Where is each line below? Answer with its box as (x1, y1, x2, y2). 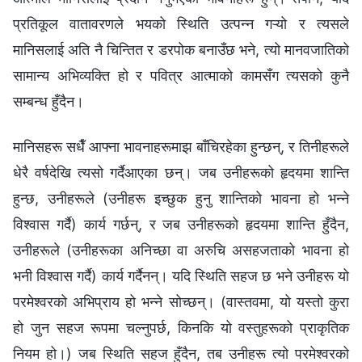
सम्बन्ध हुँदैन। (13, 92, 84, 110)
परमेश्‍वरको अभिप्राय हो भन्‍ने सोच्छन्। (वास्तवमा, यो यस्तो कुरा (13, 293, 349, 310)
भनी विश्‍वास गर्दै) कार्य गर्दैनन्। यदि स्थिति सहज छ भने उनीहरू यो (13, 267, 349, 284)
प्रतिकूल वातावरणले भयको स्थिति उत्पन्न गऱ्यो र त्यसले (13, 15, 349, 32)
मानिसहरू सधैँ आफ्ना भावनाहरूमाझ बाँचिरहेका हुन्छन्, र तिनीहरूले (13, 137, 349, 155)
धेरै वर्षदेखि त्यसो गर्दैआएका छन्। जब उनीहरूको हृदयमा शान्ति (13, 163, 349, 181)
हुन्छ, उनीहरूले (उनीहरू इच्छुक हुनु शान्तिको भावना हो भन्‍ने (13, 189, 349, 207)
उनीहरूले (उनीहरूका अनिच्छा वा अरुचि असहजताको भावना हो (13, 241, 349, 259)
